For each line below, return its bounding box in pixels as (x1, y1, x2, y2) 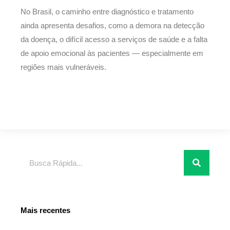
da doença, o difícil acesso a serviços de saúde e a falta (21, 35, 207, 44)
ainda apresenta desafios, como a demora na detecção (21, 21, 204, 30)
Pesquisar (20, 151, 54, 161)
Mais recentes (21, 206, 70, 215)
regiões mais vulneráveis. (21, 63, 106, 71)
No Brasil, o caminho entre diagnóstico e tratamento (21, 7, 194, 16)
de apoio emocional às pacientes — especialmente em (21, 49, 203, 57)
